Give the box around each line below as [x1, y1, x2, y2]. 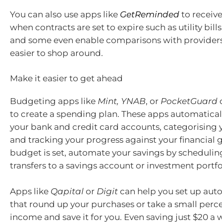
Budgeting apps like [10, 96, 96, 106]
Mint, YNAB [96, 96, 146, 106]
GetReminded [120, 9, 179, 19]
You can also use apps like [10, 9, 120, 19]
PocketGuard [161, 96, 218, 106]
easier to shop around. [10, 48, 103, 58]
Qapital [51, 186, 86, 196]
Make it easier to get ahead [10, 73, 123, 83]
